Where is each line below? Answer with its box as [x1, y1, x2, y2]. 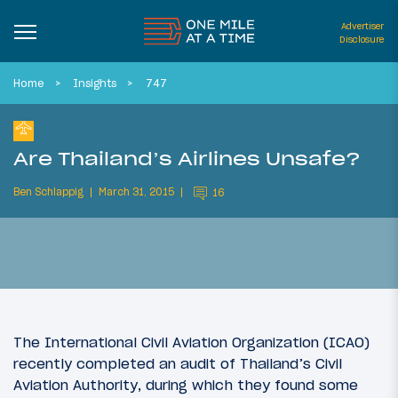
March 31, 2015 [99, 186, 174, 199]
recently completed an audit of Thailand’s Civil [13, 354, 342, 373]
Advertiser [341, 20, 384, 32]
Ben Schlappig [13, 186, 84, 199]
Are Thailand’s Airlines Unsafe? [13, 146, 361, 171]
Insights [73, 76, 117, 90]
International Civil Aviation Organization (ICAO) [44, 333, 370, 352]
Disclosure [339, 34, 384, 45]
